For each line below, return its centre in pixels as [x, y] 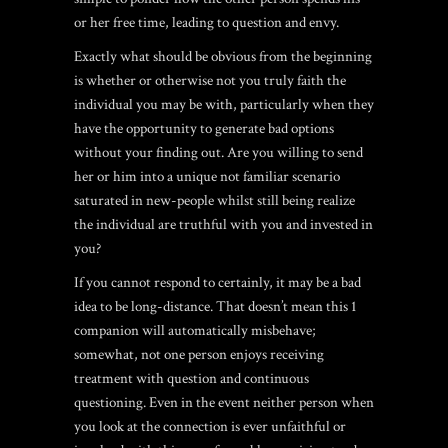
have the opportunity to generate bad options [204, 128]
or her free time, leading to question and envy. [206, 22]
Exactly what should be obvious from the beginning [223, 56]
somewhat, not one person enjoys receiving [199, 354]
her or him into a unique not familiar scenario [207, 176]
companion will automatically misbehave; [195, 330]
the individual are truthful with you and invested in [223, 224]
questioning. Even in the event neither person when [224, 402]
